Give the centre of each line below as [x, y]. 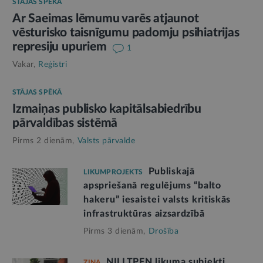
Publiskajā [171, 171]
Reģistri [53, 64]
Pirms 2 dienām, [43, 141]
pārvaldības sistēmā [65, 123]
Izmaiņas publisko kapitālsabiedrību [107, 109]
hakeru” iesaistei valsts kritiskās [157, 199]
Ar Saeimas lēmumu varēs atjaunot [106, 18]
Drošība [163, 231]
